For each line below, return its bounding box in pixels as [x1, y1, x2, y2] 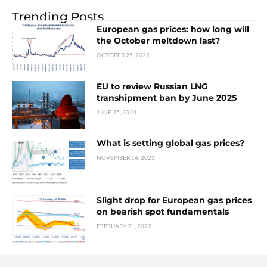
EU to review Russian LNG [97, 80, 209, 92]
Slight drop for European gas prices [97, 195, 252, 206]
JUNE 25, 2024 [97, 108, 137, 116]
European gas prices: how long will [97, 23, 250, 35]
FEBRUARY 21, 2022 [97, 222, 152, 230]
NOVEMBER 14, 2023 [97, 154, 156, 162]
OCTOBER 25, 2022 [97, 51, 150, 58]
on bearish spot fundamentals [97, 206, 229, 218]
